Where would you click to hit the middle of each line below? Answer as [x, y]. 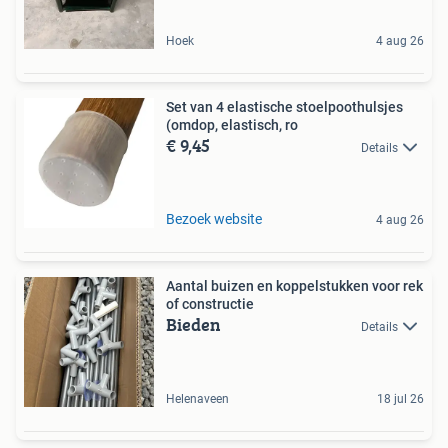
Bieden [193, 325]
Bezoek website [214, 219]
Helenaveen [197, 399]
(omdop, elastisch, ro [232, 125]
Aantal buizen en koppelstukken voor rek [294, 286]
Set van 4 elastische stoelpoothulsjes [284, 107]
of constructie [210, 304]
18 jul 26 [400, 399]
